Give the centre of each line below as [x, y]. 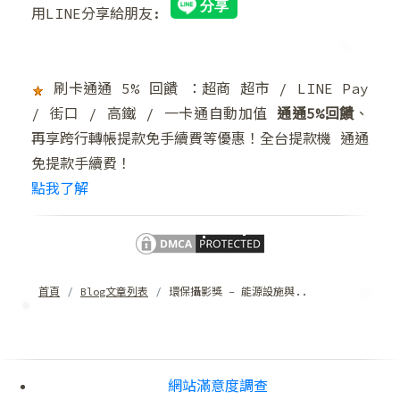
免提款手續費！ [81, 164]
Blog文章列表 [114, 292]
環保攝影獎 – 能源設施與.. [238, 292]
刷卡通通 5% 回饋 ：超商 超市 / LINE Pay [207, 89]
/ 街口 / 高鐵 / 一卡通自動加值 [154, 114]
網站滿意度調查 [218, 386]
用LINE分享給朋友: [101, 14]
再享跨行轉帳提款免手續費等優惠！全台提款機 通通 [200, 139]
